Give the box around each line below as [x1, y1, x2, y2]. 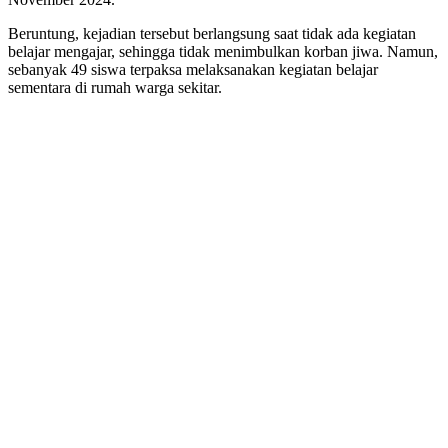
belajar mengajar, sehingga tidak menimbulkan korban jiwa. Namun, [8, 43, 438, 61]
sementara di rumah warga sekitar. [8, 79, 222, 97]
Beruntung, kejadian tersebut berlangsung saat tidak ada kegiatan [8, 25, 416, 43]
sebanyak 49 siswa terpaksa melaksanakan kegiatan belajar [8, 61, 378, 79]
